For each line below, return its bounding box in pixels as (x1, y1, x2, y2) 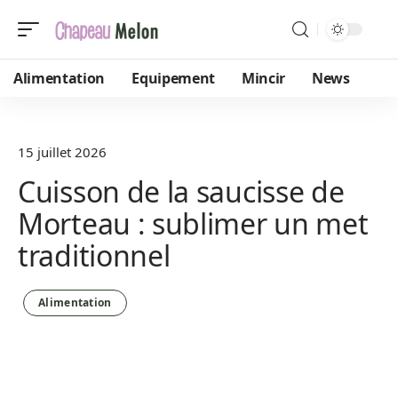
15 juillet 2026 (18, 143, 107, 161)
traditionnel (18, 236, 171, 275)
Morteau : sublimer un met (18, 204, 369, 243)
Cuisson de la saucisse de (18, 172, 345, 211)
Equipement (131, 68, 215, 88)
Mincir (241, 68, 286, 88)
